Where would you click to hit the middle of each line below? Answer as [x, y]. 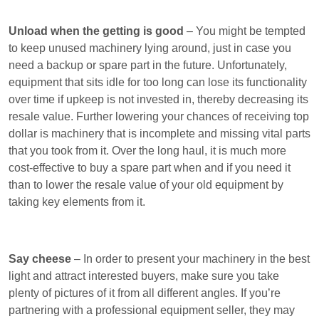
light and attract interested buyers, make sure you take [144, 276]
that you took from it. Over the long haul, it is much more [147, 151]
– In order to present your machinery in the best [190, 259]
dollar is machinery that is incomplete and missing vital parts [159, 134]
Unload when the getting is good [96, 31]
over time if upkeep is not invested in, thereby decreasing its [158, 99]
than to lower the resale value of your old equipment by [146, 185]
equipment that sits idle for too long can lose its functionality [158, 82]
